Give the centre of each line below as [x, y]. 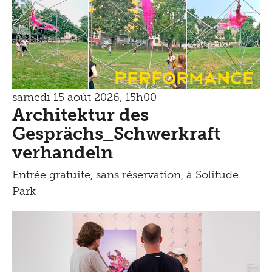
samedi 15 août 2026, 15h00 [84, 97]
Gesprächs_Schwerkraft [116, 133]
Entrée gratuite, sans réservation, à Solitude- [128, 175]
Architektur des [80, 114]
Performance [184, 76]
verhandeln [65, 152]
